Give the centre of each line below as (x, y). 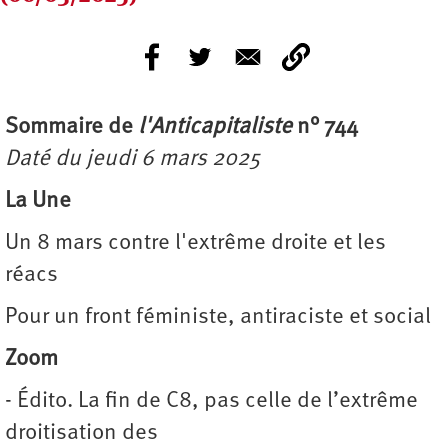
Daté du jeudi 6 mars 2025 (132, 160)
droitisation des (81, 434)
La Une (38, 202)
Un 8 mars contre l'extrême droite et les (195, 244)
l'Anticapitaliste (212, 128)
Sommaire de (69, 128)
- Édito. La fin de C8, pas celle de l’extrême (211, 402)
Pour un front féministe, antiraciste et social (218, 318)
